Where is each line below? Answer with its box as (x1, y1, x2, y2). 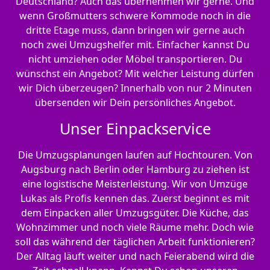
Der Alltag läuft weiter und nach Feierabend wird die (16, 250, 254, 263)
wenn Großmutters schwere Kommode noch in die (19, 9, 251, 23)
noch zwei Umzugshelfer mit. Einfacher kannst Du (20, 38, 250, 52)
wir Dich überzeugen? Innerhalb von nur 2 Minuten (18, 81, 252, 95)
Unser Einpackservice (59, 118, 211, 139)
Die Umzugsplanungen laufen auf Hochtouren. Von (17, 148, 253, 162)
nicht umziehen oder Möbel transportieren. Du (28, 52, 242, 66)
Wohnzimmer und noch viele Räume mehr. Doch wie (16, 221, 254, 234)
